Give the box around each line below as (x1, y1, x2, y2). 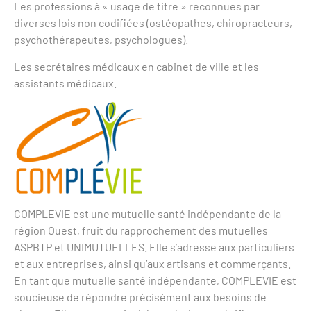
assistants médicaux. (14, 76, 117, 90)
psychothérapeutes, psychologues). (14, 33, 188, 47)
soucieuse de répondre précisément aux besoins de (14, 290, 267, 304)
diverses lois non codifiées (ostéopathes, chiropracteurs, (14, 16, 292, 30)
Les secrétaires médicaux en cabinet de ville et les (14, 59, 259, 73)
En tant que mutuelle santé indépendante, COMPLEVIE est (14, 274, 296, 287)
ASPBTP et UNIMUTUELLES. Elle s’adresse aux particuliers (14, 240, 294, 254)
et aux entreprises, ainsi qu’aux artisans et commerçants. (14, 257, 291, 271)
